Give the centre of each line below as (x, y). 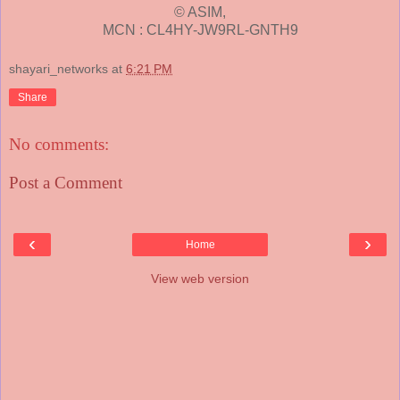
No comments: (59, 144)
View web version (200, 278)
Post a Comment (66, 183)
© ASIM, (200, 12)
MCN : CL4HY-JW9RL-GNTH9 (200, 30)
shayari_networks (58, 69)
